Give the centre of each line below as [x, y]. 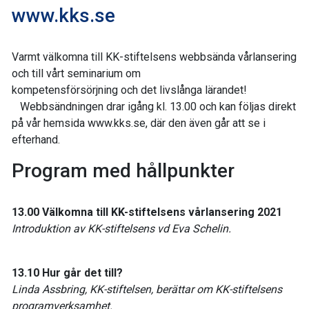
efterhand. [36, 139]
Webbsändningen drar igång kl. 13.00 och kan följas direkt [154, 106]
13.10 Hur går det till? [67, 272]
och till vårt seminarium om [76, 73]
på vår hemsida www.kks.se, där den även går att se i [139, 123]
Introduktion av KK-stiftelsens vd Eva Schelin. [121, 228]
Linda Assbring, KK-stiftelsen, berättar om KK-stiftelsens [147, 289]
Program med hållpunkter [123, 170]
